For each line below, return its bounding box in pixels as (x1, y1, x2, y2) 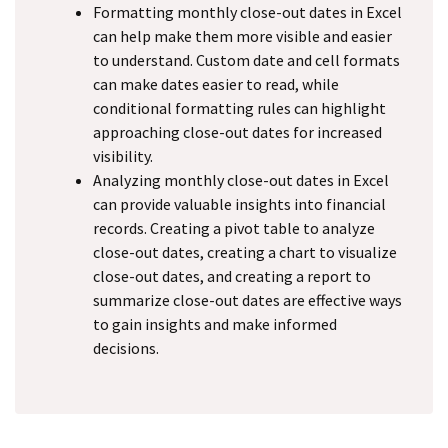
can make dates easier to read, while (93, 74, 339, 94)
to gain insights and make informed (93, 314, 337, 334)
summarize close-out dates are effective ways (93, 290, 402, 310)
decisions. (93, 338, 159, 358)
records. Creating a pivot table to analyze (93, 218, 375, 238)
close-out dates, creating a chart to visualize (93, 242, 397, 262)
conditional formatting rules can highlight (93, 98, 386, 118)
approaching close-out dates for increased (93, 122, 382, 142)
